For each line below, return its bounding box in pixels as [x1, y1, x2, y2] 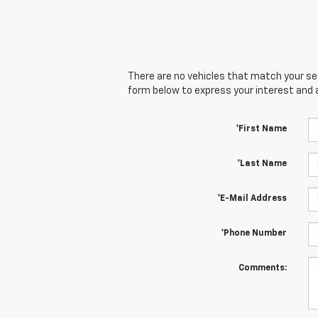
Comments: [238, 263, 287, 273]
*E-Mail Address [216, 194, 287, 203]
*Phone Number [220, 229, 287, 238]
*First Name [235, 124, 287, 133]
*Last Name [236, 159, 287, 168]
